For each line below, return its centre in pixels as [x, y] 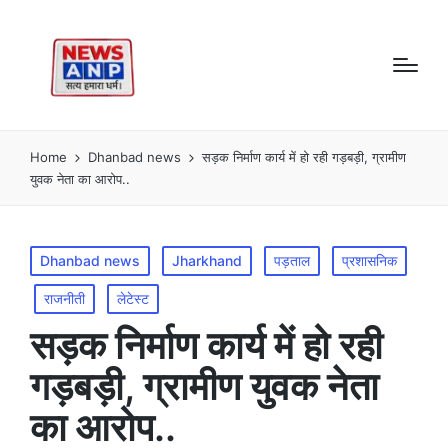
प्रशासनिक [369, 260]
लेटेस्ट [133, 298]
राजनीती [64, 298]
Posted [52, 256]
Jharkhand [207, 260]
